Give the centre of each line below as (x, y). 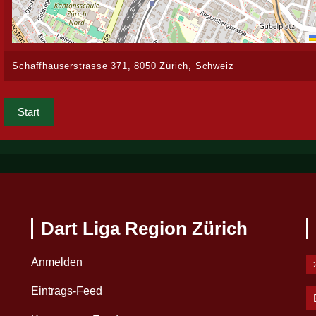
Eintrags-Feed (67, 291)
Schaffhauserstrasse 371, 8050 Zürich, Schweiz (123, 66)
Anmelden (57, 262)
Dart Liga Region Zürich (145, 229)
